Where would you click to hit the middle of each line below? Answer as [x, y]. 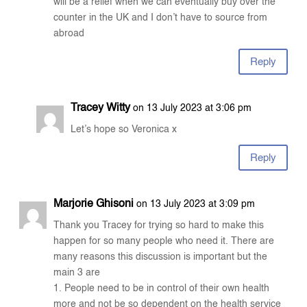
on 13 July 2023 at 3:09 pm [196, 205]
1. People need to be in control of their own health [162, 289]
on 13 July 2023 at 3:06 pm [193, 109]
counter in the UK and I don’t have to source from [161, 18]
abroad [69, 34]
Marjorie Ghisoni [94, 205]
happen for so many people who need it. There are [164, 242]
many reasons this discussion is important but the [161, 257]
